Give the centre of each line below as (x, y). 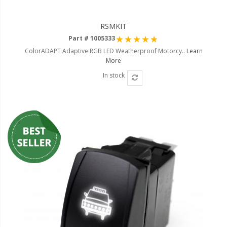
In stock (113, 75)
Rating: (126, 36)
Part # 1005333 (92, 38)
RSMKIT (113, 26)
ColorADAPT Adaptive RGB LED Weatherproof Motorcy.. (105, 51)
